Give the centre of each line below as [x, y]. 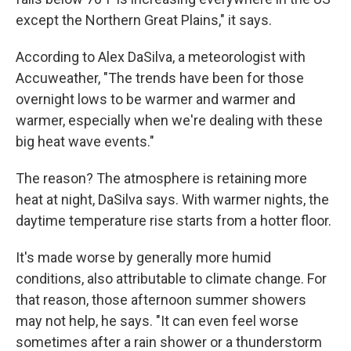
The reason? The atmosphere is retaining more [161, 178]
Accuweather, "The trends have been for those [160, 78]
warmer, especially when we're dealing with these [169, 120]
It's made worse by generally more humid [143, 257]
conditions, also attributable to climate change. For [171, 279]
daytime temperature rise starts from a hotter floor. [174, 221]
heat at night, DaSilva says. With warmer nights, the [172, 199]
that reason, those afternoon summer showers [161, 300]
